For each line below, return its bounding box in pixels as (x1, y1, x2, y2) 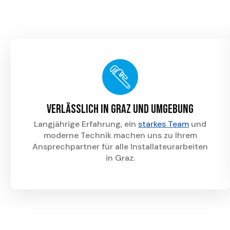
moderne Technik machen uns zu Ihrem (43, 130, 197, 141)
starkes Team (138, 119, 189, 130)
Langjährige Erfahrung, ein (34, 119, 138, 130)
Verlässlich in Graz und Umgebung (47, 102, 194, 117)
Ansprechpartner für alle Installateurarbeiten (32, 141, 208, 152)
